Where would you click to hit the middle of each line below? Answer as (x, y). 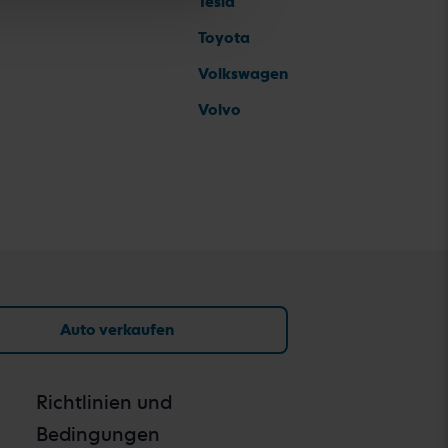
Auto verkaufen (117, 329)
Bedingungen (98, 434)
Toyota (224, 37)
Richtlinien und (104, 402)
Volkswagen (243, 73)
